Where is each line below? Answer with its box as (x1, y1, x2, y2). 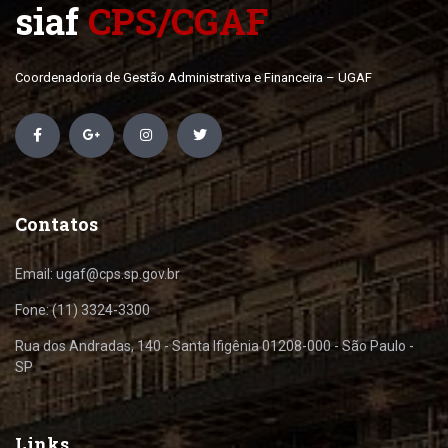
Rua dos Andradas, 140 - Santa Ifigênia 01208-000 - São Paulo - (15, 338, 414, 354)
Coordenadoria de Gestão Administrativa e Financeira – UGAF (15, 70, 372, 85)
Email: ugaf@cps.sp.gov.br (15, 266, 180, 282)
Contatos (15, 212, 98, 236)
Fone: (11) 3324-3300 (15, 302, 150, 318)
